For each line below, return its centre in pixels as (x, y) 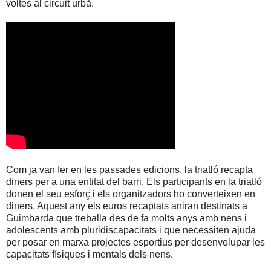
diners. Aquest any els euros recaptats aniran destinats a (127, 206)
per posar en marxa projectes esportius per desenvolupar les (135, 243)
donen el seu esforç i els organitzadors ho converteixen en (131, 194)
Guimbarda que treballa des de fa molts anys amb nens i (126, 218)
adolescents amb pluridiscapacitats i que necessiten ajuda (131, 230)
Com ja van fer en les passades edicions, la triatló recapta (129, 170)
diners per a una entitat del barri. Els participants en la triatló (134, 182)
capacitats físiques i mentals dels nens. (90, 255)
